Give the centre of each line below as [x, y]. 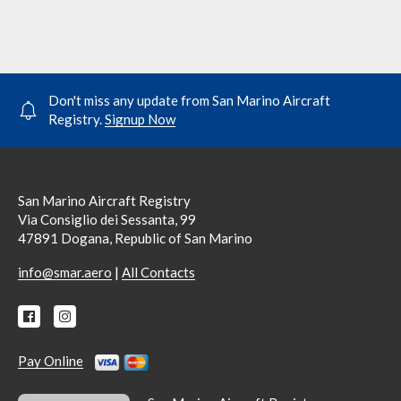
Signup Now [140, 119]
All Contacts [158, 272]
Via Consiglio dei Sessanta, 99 [107, 219]
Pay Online [51, 361]
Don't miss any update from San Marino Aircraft [189, 100]
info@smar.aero [65, 272]
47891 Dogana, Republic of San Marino [135, 238]
